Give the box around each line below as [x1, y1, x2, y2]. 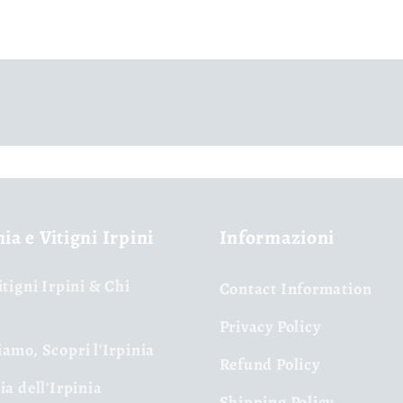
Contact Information [219, 278, 372, 300]
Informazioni [219, 224, 336, 251]
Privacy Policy [219, 316, 321, 338]
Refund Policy [219, 354, 320, 376]
